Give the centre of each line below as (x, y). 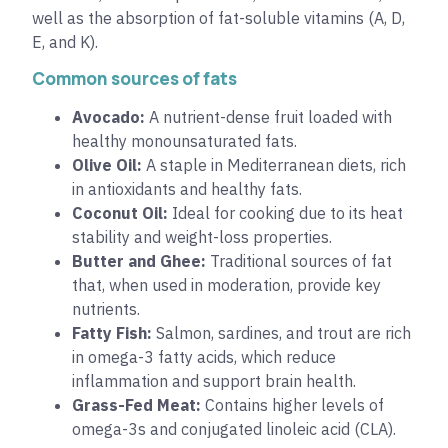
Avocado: (108, 116)
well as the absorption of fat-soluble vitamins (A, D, (218, 18)
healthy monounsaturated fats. (184, 140)
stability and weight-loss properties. (202, 236)
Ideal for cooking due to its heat (285, 212)
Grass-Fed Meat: (136, 404)
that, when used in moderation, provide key (226, 284)
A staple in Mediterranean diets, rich (274, 164)
